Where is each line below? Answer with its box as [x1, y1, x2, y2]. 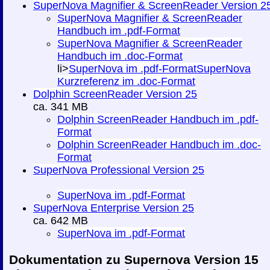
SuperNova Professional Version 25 [33, 164, 204, 177]
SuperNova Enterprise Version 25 [33, 202, 194, 215]
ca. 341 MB [33, 101, 94, 113]
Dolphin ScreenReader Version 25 [33, 88, 197, 101]
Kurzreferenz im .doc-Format [57, 75, 195, 88]
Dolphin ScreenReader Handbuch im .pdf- [57, 113, 259, 126]
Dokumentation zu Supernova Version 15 [9, 253, 259, 267]
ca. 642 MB [33, 215, 94, 227]
